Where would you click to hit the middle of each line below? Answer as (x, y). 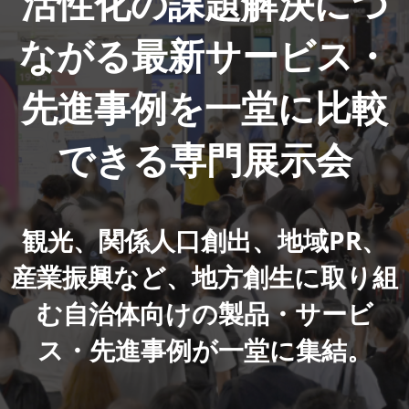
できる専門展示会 (204, 159)
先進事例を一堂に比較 (204, 107)
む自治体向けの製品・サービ (204, 313)
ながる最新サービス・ (204, 55)
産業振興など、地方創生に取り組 (204, 277)
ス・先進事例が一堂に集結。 (204, 350)
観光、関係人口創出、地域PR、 (204, 240)
